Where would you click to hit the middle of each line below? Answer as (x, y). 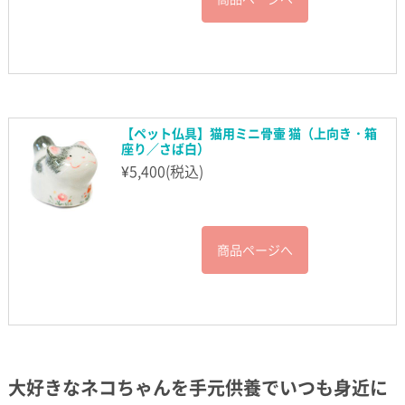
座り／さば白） (165, 149)
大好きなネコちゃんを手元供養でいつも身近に (198, 388)
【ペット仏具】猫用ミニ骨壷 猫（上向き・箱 (249, 133)
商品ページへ (255, 250)
